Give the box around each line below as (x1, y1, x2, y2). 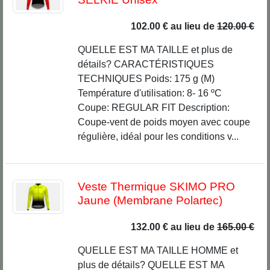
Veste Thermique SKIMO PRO (77, 180, 235, 193)
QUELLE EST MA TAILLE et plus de (77, 45, 233, 55)
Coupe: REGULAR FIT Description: (77, 102, 230, 113)
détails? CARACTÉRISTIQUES (77, 59, 214, 70)
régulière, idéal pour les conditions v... (77, 131, 239, 142)
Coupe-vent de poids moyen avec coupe (77, 117, 250, 128)
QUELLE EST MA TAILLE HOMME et (77, 245, 238, 256)
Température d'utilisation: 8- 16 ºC (77, 88, 222, 99)
